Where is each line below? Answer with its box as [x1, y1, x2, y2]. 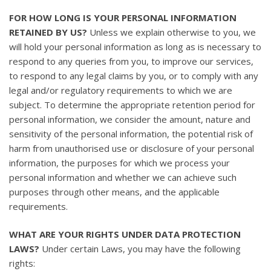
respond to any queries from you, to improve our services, [9, 54, 253, 67]
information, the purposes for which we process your [9, 156, 230, 169]
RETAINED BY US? [9, 25, 87, 38]
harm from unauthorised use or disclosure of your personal [9, 142, 254, 154]
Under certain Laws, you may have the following [39, 243, 241, 255]
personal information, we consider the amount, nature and [9, 113, 250, 125]
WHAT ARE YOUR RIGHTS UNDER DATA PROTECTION [9, 228, 241, 241]
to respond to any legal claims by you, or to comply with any [9, 69, 258, 82]
